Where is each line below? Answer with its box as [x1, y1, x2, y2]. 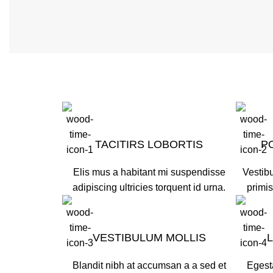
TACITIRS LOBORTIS [95, 138, 203, 151]
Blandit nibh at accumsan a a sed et [72, 260, 226, 271]
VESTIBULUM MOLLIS [92, 231, 206, 244]
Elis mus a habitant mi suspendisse [73, 166, 225, 177]
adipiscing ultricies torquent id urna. [73, 182, 225, 193]
